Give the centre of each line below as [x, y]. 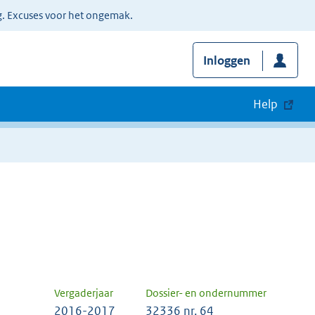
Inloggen [226, 61]
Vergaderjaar [84, 293]
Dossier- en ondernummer [206, 293]
